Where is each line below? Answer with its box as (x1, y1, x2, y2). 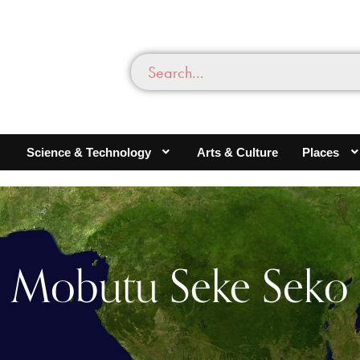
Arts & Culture (197, 145, 279, 159)
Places (302, 145, 340, 159)
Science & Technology (26, 145, 151, 159)
